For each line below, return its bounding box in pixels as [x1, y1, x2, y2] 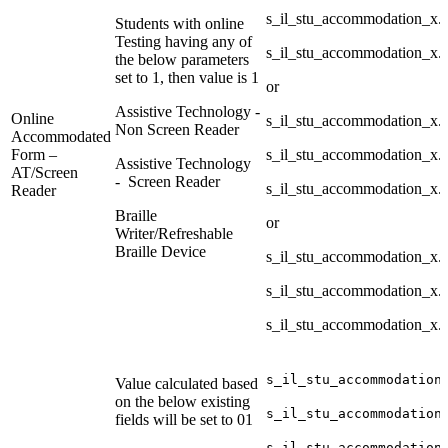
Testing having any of [115, 33, 252, 51]
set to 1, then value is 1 [115, 69, 259, 87]
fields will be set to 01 [115, 411, 253, 429]
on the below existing [115, 393, 250, 411]
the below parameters [115, 51, 249, 69]
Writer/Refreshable [115, 225, 233, 243]
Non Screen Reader [115, 121, 239, 139]
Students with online [115, 15, 244, 33]
